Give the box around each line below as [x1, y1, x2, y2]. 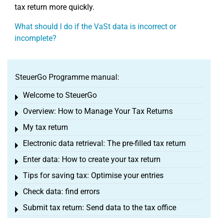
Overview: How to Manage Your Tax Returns [23, 107, 173, 116]
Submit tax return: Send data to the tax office [23, 203, 176, 213]
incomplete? [15, 34, 56, 43]
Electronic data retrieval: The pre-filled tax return [23, 139, 186, 148]
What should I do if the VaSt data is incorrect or [15, 22, 176, 32]
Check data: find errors [23, 187, 100, 197]
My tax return [23, 123, 68, 132]
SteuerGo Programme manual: [15, 73, 119, 82]
